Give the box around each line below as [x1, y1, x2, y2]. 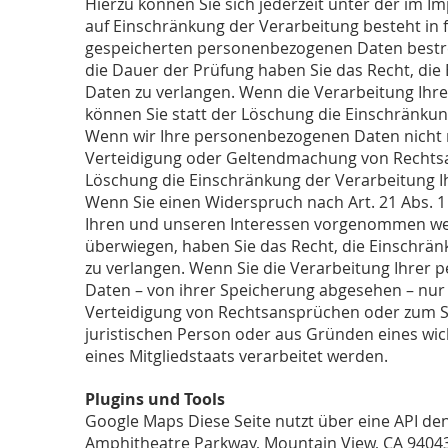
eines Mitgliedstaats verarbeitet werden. [85, 345, 388, 367]
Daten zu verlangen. [85, 81, 239, 103]
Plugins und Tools [85, 388, 225, 410]
